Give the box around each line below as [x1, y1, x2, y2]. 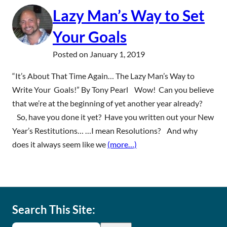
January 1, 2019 [90, 49, 145, 59]
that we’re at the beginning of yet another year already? [12, 98, 202, 108]
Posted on [53, 49, 90, 59]
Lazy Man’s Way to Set [53, 6, 205, 24]
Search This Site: [12, 203, 95, 216]
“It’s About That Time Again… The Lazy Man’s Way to [12, 71, 195, 81]
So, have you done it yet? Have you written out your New [12, 112, 214, 122]
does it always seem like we [12, 139, 107, 149]
